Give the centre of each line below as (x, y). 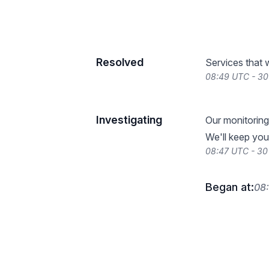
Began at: (230, 187)
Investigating (129, 120)
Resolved (120, 62)
